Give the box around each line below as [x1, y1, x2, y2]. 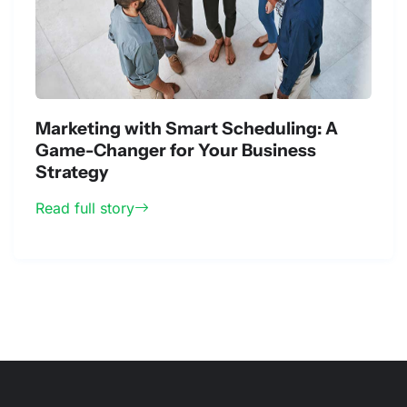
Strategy [35, 160, 108, 183]
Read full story [35, 198, 134, 217]
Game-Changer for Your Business [35, 138, 316, 161]
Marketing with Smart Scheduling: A [35, 116, 338, 139]
